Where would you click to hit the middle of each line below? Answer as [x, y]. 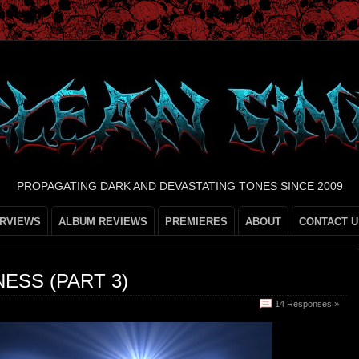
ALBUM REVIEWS [103, 222]
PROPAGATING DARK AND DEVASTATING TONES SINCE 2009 [179, 186]
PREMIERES [196, 222]
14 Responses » [307, 304]
